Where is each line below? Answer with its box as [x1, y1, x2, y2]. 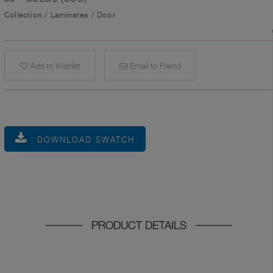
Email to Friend [127, 61, 180, 71]
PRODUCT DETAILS [91, 219, 186, 232]
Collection [4, 10, 43, 20]
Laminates [50, 10, 89, 20]
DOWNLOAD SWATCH [37, 135, 135, 145]
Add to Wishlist [27, 61, 80, 71]
